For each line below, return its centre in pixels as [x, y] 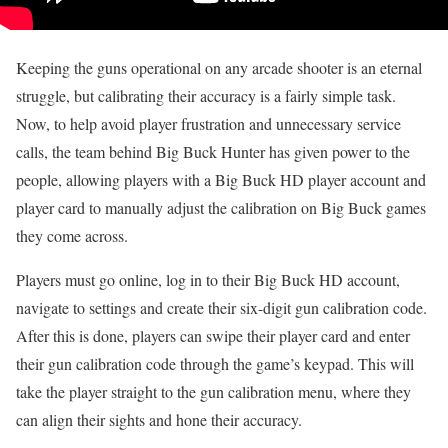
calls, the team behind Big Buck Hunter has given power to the [213, 151]
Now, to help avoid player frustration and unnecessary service [208, 123]
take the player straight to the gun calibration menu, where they [213, 391]
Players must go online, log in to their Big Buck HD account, [208, 279]
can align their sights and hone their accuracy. [159, 419]
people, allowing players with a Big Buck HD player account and [221, 179]
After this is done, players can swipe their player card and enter [213, 335]
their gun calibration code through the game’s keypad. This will [215, 363]
